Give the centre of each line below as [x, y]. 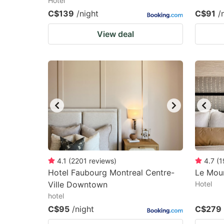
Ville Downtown [78, 184]
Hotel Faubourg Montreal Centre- [111, 172]
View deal [115, 34]
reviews [101, 161]
